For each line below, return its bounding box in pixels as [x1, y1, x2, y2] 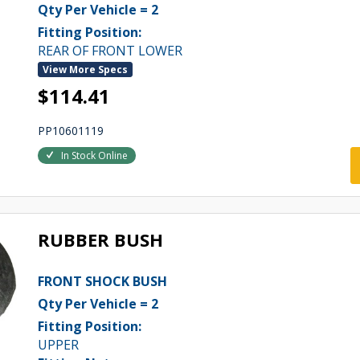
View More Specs [42, 63, 128, 76]
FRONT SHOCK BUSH [37, 272, 167, 290]
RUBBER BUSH [37, 227, 163, 252]
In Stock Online [60, 149, 128, 162]
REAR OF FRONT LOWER [37, 42, 182, 59]
